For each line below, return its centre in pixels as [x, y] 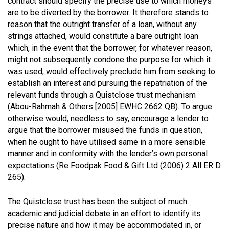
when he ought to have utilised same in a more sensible [107, 142]
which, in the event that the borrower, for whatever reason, [110, 48]
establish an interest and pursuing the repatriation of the [107, 83]
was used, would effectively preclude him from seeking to [111, 71]
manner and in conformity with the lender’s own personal [108, 153]
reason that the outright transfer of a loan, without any [102, 24]
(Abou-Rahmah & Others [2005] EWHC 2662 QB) [93, 106]
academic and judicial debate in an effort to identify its [104, 213]
